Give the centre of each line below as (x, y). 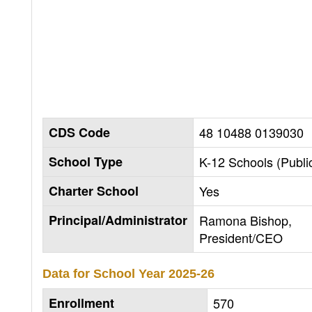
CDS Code (79, 132)
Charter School (94, 190)
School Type (86, 161)
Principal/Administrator (118, 220)
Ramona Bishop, (245, 220)
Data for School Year (106, 273)
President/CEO (241, 237)
